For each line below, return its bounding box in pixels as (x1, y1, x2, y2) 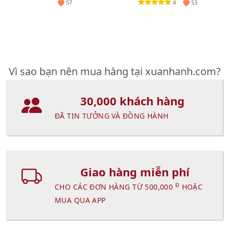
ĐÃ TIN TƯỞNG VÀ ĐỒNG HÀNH (55, 111, 169, 121)
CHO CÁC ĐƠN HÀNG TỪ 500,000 (55, 182, 175, 192)
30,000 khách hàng (80, 93, 185, 108)
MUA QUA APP (55, 195, 106, 205)
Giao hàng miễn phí (80, 164, 190, 179)
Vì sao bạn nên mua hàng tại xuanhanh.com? (8, 64, 221, 78)
